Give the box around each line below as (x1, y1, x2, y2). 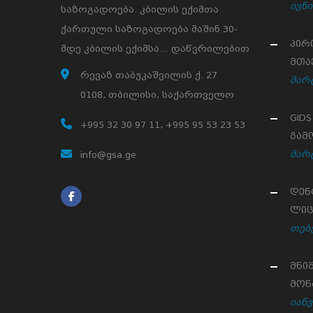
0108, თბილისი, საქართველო (80, 89, 234, 100)
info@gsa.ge (80, 150, 136, 160)
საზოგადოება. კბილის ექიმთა (61, 4, 219, 15)
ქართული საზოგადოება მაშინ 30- (61, 24, 238, 34)
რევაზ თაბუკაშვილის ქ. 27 (80, 70, 217, 80)
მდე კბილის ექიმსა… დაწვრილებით (61, 43, 249, 54)
